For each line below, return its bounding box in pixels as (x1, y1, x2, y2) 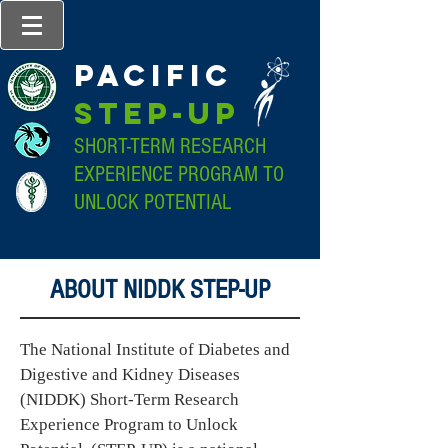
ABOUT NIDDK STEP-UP (50, 275, 270, 305)
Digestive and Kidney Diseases (20, 365, 240, 384)
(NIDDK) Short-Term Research (20, 390, 239, 409)
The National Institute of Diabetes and (20, 340, 290, 359)
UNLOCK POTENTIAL (74, 190, 232, 215)
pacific (74, 57, 246, 94)
